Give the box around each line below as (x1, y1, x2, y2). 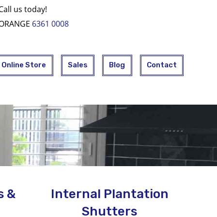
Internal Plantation (50, 186, 169, 201)
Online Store (1, 61, 46, 70)
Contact (146, 61, 177, 70)
